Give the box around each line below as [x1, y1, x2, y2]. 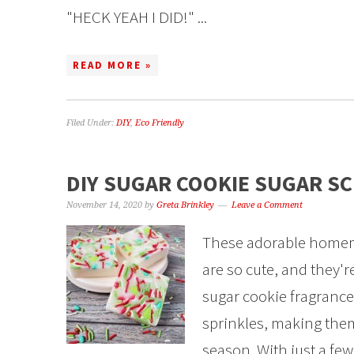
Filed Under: [66, 118, 116, 128]
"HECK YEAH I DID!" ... [66, 6, 207, 28]
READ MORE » [73, 58, 152, 72]
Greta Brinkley [156, 200, 214, 210]
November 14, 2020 [66, 200, 142, 210]
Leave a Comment [232, 200, 303, 210]
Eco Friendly [135, 118, 184, 128]
